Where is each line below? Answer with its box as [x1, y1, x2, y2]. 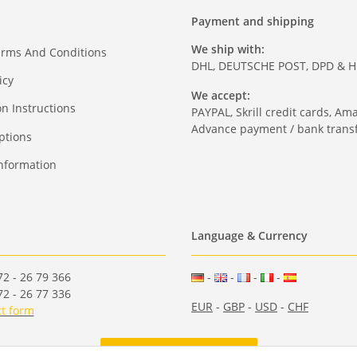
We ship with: [191, 41, 265, 57]
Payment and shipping [191, 14, 314, 29]
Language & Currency [191, 227, 308, 243]
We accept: [191, 88, 250, 104]
